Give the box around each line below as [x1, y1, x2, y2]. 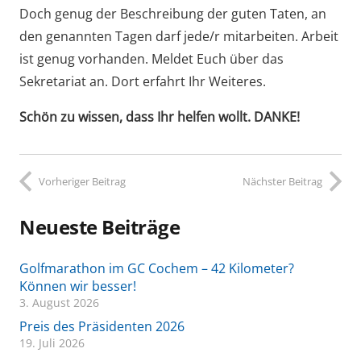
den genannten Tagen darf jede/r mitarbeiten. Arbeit [19, 27, 338, 45]
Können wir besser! [19, 276, 136, 295]
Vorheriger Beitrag [39, 173, 126, 189]
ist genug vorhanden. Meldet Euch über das [19, 49, 284, 68]
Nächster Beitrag [243, 173, 322, 189]
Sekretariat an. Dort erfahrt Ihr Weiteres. [19, 72, 266, 90]
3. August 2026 [19, 294, 99, 310]
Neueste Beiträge [19, 213, 180, 240]
